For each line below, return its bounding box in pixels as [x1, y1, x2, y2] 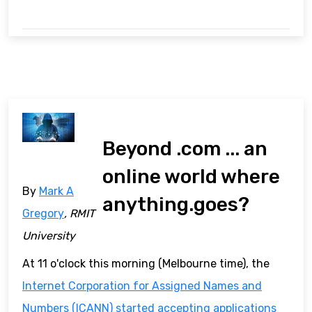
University [22, 228, 75, 242]
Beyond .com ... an [102, 136, 268, 160]
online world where [102, 164, 281, 188]
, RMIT [64, 206, 95, 220]
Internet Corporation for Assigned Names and [22, 279, 262, 292]
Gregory [22, 206, 64, 220]
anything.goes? [102, 192, 250, 216]
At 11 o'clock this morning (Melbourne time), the [22, 256, 270, 270]
